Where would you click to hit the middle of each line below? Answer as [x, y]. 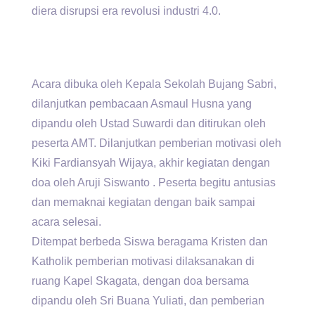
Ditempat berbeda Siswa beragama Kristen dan [150, 242]
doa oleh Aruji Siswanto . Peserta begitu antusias [154, 183]
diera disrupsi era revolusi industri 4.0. [126, 11]
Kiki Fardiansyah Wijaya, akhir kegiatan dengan [151, 163]
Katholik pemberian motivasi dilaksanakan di [143, 262]
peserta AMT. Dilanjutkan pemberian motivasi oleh [156, 143]
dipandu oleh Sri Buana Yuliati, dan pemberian [148, 301]
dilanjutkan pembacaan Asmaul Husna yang [142, 104]
